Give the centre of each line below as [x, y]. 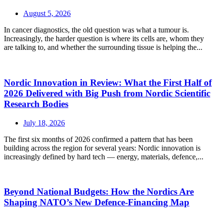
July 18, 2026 [44, 123]
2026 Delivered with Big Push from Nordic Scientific [107, 93]
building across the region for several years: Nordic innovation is [102, 148]
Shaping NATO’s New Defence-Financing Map [97, 202]
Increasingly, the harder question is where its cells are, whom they [104, 39]
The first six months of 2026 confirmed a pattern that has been [98, 139]
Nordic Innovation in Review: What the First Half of [108, 82]
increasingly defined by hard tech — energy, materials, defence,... [104, 156]
